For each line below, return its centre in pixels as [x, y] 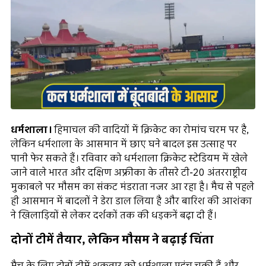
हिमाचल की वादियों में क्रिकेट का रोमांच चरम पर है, [150, 130]
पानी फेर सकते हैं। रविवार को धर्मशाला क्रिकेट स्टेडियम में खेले [129, 158]
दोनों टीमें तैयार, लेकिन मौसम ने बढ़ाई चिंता [112, 240]
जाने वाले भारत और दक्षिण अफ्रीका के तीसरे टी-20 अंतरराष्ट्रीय [129, 172]
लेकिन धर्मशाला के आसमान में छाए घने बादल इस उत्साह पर [124, 144]
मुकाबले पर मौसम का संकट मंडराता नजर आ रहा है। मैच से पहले [132, 187]
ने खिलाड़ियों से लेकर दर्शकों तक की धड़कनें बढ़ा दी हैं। [114, 215]
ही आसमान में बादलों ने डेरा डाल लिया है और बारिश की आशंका [131, 201]
